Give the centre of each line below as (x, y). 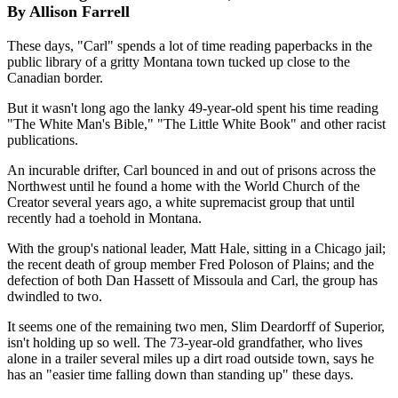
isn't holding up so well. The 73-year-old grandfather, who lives (185, 342)
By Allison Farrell (68, 11)
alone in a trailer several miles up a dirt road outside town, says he (191, 358)
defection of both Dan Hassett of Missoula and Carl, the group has (192, 280)
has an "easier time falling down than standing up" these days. (180, 374)
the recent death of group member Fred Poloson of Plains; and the (191, 264)
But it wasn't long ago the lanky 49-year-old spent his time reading (193, 107)
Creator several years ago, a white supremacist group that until (181, 202)
